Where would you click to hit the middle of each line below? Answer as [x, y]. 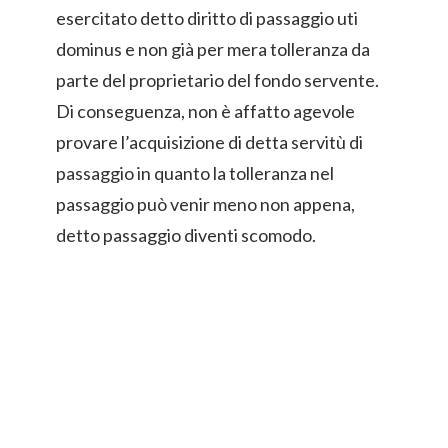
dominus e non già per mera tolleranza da [213, 49]
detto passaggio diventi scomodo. [186, 235]
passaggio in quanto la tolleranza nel [195, 173]
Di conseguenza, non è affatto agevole [205, 111]
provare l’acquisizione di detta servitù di [209, 142]
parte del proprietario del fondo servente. [217, 80]
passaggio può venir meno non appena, [205, 204]
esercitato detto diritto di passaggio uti [207, 18]
